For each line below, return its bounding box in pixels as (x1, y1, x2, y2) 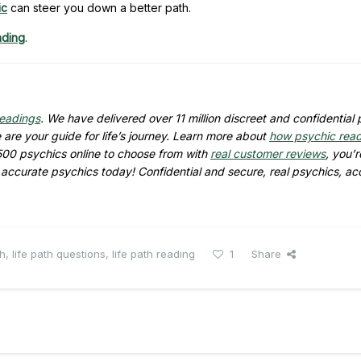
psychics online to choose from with (19, 146, 210, 160)
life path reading (112, 247, 195, 260)
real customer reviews (210, 146, 326, 160)
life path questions (12, 247, 106, 260)
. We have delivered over (40, 110, 175, 125)
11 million (175, 110, 220, 125)
